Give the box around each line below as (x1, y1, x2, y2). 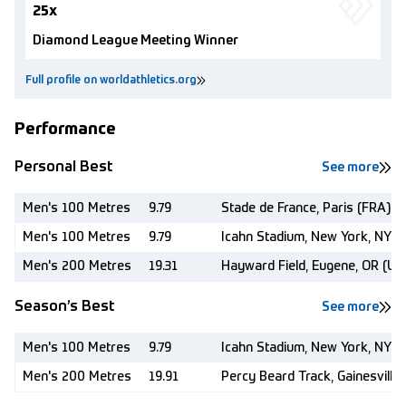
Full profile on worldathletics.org (25, 75, 197, 86)
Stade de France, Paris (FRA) (221, 202, 391, 215)
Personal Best (14, 160, 112, 175)
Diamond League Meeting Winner (33, 34, 238, 47)
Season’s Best (14, 300, 114, 314)
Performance (14, 121, 116, 138)
